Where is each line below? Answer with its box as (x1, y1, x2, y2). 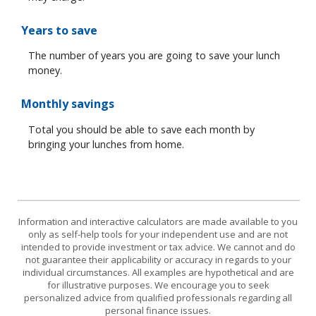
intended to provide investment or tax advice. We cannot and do (20, 241, 296, 254)
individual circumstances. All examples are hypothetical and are (22, 266, 294, 279)
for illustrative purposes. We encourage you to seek (47, 279, 269, 292)
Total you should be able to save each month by (28, 122, 255, 136)
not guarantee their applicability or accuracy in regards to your (25, 253, 291, 267)
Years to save (21, 22, 97, 38)
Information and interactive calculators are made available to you (18, 215, 298, 229)
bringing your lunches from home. (28, 137, 184, 151)
